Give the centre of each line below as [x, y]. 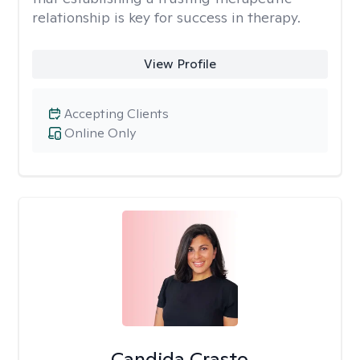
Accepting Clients [117, 114]
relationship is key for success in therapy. [166, 17]
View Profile [180, 64]
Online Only [100, 133]
